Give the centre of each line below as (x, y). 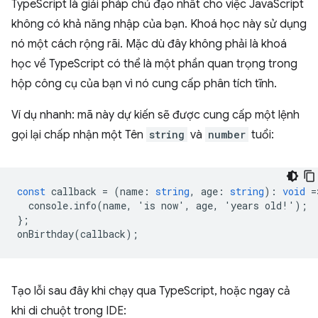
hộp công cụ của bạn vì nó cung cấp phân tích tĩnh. (144, 84)
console (48, 205)
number (227, 135)
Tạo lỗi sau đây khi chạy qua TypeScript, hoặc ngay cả (151, 291)
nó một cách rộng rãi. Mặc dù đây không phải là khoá (149, 44)
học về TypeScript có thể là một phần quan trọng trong (154, 64)
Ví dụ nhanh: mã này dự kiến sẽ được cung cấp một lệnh (155, 115)
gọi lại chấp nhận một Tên (79, 135)
